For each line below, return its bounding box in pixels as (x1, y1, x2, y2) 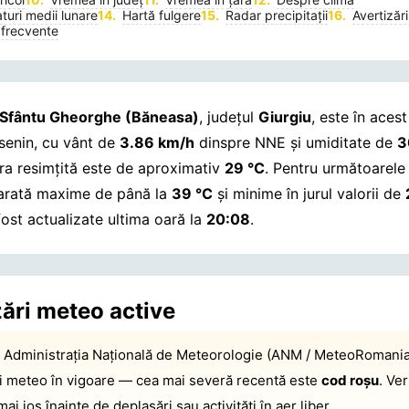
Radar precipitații (225, 7, 329, 24)
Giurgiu (258, 108, 312, 127)
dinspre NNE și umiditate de (194, 133, 398, 152)
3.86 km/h (120, 133, 195, 152)
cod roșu (321, 372, 380, 390)
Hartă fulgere (122, 7, 202, 24)
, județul (199, 108, 259, 127)
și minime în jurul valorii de (213, 184, 406, 204)
